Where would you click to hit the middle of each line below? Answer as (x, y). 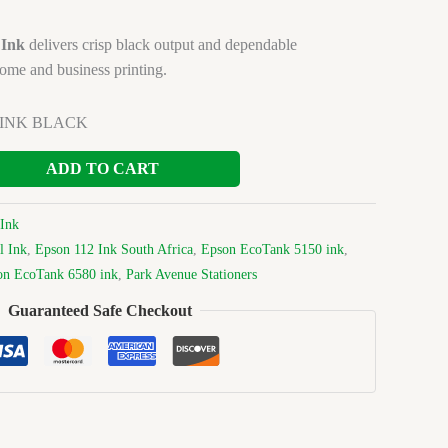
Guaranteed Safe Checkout (100, 311)
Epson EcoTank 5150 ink (272, 248)
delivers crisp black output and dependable (161, 44)
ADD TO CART (102, 168)
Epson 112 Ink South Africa (114, 248)
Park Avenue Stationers (191, 273)
